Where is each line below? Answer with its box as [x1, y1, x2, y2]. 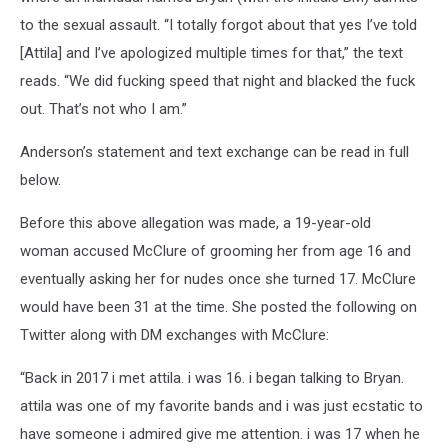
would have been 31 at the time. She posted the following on [20, 298, 417, 316]
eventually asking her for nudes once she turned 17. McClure [20, 270, 416, 288]
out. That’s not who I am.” [20, 100, 187, 118]
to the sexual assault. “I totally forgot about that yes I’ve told [20, 16, 417, 34]
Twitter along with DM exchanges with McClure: [20, 326, 329, 344]
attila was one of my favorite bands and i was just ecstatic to [20, 397, 423, 415]
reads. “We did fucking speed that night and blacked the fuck [20, 72, 415, 90]
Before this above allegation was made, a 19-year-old [20, 214, 371, 232]
